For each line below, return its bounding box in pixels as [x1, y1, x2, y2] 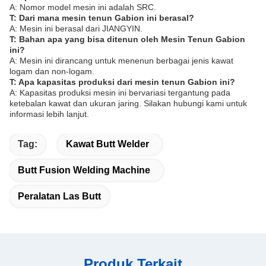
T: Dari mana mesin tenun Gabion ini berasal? [9, 13, 194, 23]
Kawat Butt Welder [66, 139, 149, 149]
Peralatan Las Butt [18, 191, 101, 201]
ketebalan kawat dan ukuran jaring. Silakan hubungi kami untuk [9, 99, 247, 108]
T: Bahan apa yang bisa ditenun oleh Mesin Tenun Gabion [9, 34, 245, 44]
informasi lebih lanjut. [9, 109, 89, 119]
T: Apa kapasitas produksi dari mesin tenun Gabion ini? [9, 77, 235, 87]
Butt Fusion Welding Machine [18, 165, 150, 175]
